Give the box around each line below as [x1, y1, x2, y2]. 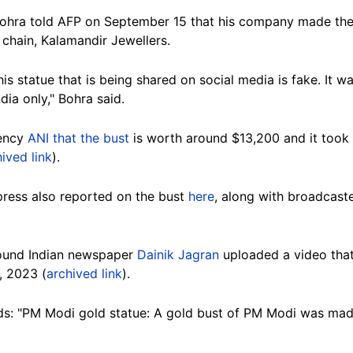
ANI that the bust [28, 129, 129, 146]
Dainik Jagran [137, 246, 219, 262]
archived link [46, 265, 122, 281]
